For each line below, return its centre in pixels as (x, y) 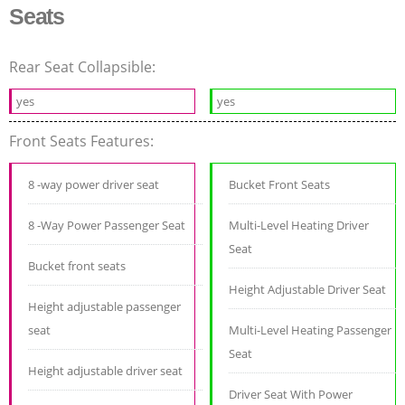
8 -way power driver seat (94, 185)
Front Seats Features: (83, 141)
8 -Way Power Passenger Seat (107, 226)
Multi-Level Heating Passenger (311, 330)
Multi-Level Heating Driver (299, 226)
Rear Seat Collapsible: (84, 67)
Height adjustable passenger (104, 307)
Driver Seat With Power (291, 395)
